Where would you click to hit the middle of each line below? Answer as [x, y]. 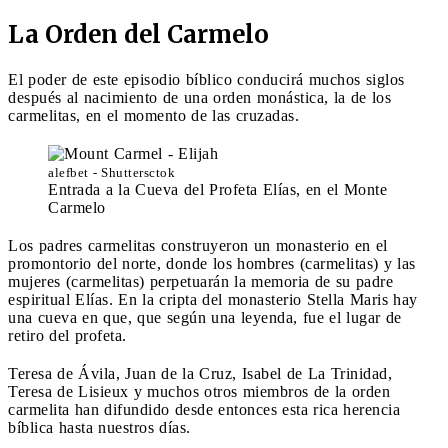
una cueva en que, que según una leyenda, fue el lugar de [205, 317]
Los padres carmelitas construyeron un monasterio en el [198, 245]
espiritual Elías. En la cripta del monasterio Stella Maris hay [213, 299]
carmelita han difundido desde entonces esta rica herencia [204, 409]
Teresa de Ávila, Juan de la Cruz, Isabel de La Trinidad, [200, 373]
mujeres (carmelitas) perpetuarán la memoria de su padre [200, 281]
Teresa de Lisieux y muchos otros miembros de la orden [199, 391]
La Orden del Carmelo [138, 34]
